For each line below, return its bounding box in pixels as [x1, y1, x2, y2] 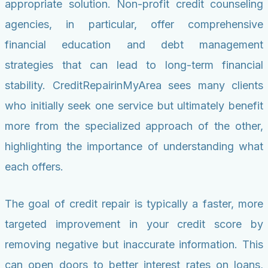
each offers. [5, 160, 63, 173]
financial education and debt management [5, 38, 263, 51]
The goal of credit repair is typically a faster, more [5, 197, 263, 211]
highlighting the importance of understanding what [5, 140, 263, 153]
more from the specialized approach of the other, [5, 120, 263, 133]
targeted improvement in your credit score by [5, 218, 263, 231]
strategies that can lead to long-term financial [5, 59, 263, 72]
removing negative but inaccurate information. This [5, 238, 263, 251]
